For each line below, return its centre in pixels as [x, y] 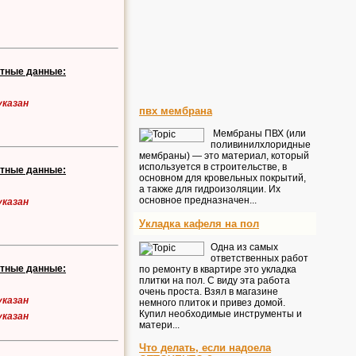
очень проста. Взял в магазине [209, 292]
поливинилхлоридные [261, 145]
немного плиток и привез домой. [212, 303]
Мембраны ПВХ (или [258, 133]
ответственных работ [259, 258]
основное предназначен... [198, 200]
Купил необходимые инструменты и [221, 314]
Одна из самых [244, 247]
